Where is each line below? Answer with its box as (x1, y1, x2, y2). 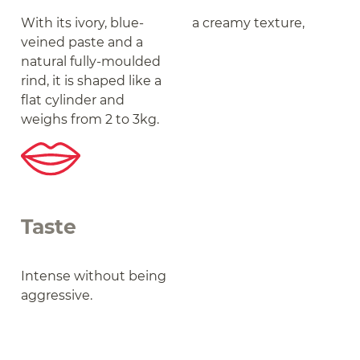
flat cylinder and (21, 92, 125, 108)
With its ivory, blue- (21, 15, 145, 31)
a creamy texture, (192, 15, 305, 31)
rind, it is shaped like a (21, 73, 162, 89)
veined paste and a (21, 35, 144, 51)
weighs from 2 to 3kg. (21, 112, 160, 128)
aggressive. (21, 288, 93, 304)
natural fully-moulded (21, 54, 162, 70)
